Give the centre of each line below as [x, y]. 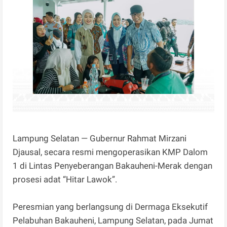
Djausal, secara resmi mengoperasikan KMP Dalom [110, 152]
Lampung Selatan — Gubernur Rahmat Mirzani [100, 139]
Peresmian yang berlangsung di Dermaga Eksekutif [110, 207]
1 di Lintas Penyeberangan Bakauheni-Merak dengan [113, 166]
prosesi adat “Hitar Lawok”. [65, 180]
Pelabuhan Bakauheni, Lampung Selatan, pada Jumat [113, 221]
